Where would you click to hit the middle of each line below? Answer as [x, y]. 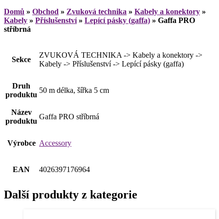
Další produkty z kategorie [71, 195]
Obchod [45, 12]
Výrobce [21, 143]
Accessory [55, 143]
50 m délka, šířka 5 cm [74, 90]
